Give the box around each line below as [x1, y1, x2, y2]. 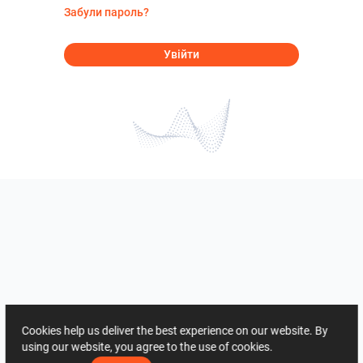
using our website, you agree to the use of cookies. [21, 340, 280, 353]
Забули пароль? [64, 6, 149, 19]
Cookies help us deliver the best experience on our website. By [21, 324, 328, 337]
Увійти [164, 48, 199, 61]
